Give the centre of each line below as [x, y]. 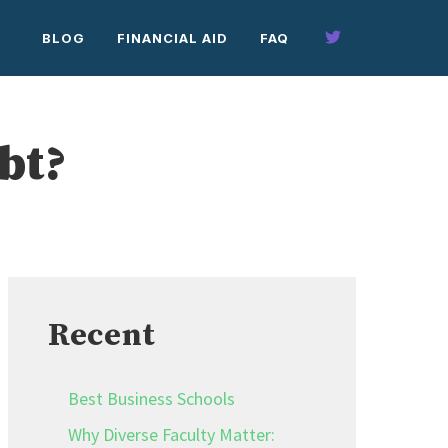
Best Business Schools [151, 398]
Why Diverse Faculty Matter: [171, 434]
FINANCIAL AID [173, 38]
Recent [102, 336]
